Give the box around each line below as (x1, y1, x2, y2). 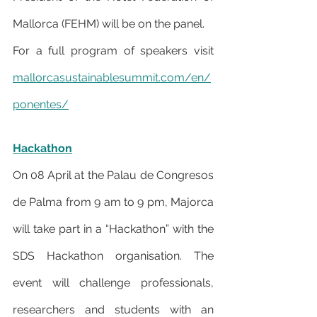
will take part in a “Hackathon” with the (13, 222, 214, 236)
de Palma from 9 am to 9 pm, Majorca (13, 195, 214, 209)
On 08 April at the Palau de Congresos (13, 168, 214, 183)
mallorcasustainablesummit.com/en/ (13, 71, 211, 85)
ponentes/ (13, 98, 69, 112)
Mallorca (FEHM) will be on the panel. (13, 17, 204, 31)
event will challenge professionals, (13, 276, 214, 290)
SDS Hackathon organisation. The (13, 249, 214, 263)
